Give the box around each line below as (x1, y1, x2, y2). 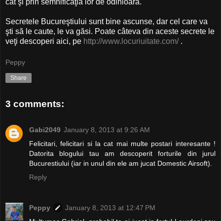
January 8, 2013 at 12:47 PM (65, 203, 155, 212)
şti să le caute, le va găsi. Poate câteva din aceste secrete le (5, 27, 215, 36)
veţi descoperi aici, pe (5, 37, 83, 45)
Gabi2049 (29, 125, 61, 134)
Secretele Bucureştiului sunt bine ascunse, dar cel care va (5, 17, 208, 26)
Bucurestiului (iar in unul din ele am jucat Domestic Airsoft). (29, 159, 212, 167)
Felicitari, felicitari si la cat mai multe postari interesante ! (29, 139, 216, 147)
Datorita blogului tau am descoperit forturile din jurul (29, 149, 216, 157)
